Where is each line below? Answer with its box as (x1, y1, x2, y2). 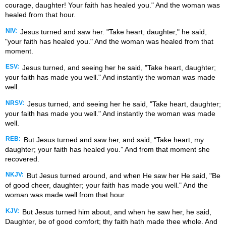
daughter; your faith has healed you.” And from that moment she (5, 145, 210, 153)
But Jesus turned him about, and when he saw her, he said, (20, 207, 211, 216)
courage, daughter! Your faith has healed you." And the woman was (5, 1, 220, 10)
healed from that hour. (5, 11, 76, 19)
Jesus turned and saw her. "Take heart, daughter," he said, (18, 27, 207, 36)
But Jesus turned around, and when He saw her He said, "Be (25, 172, 220, 180)
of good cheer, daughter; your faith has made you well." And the (5, 181, 208, 190)
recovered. (5, 154, 39, 163)
